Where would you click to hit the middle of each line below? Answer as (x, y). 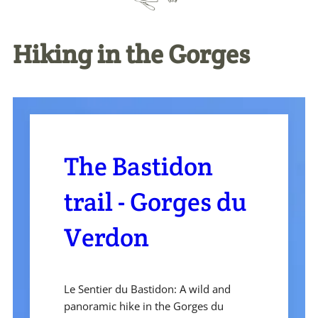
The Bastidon (138, 166)
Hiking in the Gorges (131, 54)
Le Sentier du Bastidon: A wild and (147, 289)
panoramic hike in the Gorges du (144, 306)
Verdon (106, 237)
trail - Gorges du (155, 202)
